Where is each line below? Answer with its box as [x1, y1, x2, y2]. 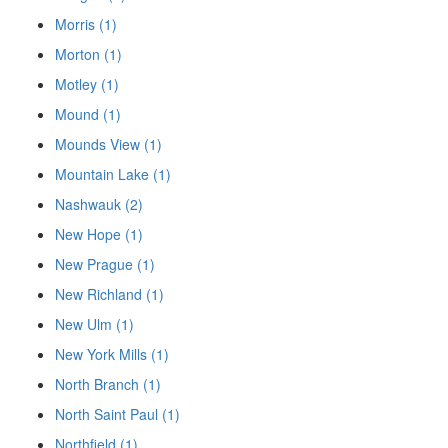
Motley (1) [55, 73, 119, 94]
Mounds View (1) [55, 133, 162, 154]
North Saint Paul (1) [55, 403, 180, 424]
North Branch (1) [55, 373, 161, 394]
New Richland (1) [55, 283, 164, 304]
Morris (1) [55, 13, 117, 34]
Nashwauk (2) [55, 193, 143, 214]
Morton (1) [55, 43, 122, 64]
